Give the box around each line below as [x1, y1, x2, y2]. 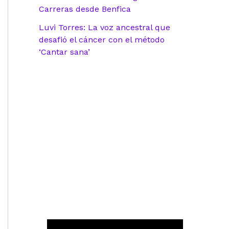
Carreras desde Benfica [39, 4, 131, 14]
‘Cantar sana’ [39, 47, 90, 57]
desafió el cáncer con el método [39, 35, 165, 45]
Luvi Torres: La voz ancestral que [39, 22, 170, 33]
